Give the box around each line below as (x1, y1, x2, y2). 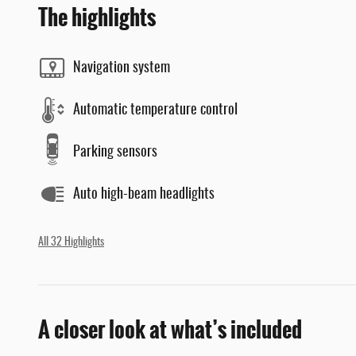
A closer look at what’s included (38, 313, 302, 347)
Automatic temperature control (73, 103, 238, 118)
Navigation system (73, 60, 170, 75)
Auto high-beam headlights (73, 187, 215, 202)
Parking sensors (73, 145, 157, 160)
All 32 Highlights (38, 237, 104, 249)
